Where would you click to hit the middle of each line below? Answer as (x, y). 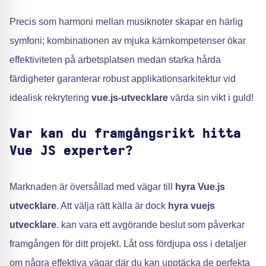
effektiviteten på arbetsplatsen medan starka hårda (115, 60)
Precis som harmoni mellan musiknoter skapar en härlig (126, 22)
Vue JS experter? (71, 151)
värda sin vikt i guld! (211, 98)
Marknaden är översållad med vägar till (92, 187)
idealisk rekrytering (50, 98)
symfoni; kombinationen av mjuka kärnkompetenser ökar (128, 41)
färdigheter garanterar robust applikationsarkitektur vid (123, 79)
